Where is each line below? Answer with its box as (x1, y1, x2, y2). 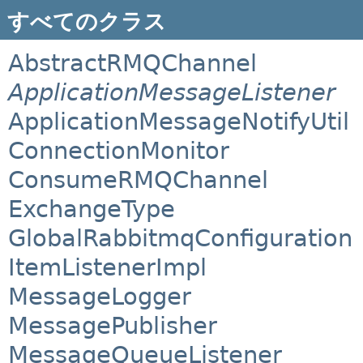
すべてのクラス (6, 8, 166, 34)
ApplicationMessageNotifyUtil (8, 108, 349, 136)
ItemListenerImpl (8, 254, 207, 282)
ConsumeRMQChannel (8, 166, 268, 194)
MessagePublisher (8, 312, 217, 340)
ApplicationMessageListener (8, 79, 335, 107)
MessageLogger (8, 283, 191, 311)
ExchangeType (8, 195, 175, 224)
